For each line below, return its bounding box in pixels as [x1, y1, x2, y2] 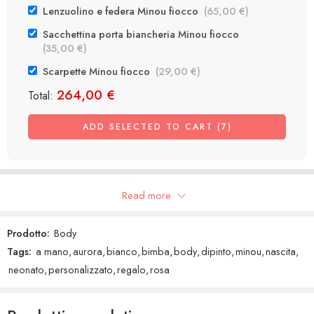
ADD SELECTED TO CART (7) [82, 120, 232, 133]
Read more [122, 188, 171, 203]
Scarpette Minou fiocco [43, 63, 156, 78]
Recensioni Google [7, 175, 138, 198]
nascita [266, 244, 296, 259]
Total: [28, 87, 57, 104]
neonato [8, 262, 44, 278]
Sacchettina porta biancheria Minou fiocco [43, 26, 245, 41]
